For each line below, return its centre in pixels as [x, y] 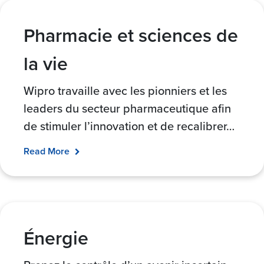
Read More [48, 151]
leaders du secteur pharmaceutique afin [127, 108]
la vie [46, 63]
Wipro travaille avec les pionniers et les [125, 90]
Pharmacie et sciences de [131, 34]
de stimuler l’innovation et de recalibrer [125, 126]
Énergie [56, 238]
